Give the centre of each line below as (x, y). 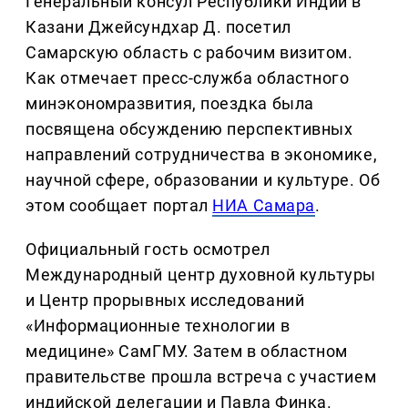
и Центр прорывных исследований (165, 300)
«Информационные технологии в (158, 325)
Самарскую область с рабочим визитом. (189, 52)
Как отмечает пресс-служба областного (188, 77)
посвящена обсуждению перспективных (189, 128)
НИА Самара (264, 205)
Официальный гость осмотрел (148, 249)
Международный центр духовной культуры (201, 274)
